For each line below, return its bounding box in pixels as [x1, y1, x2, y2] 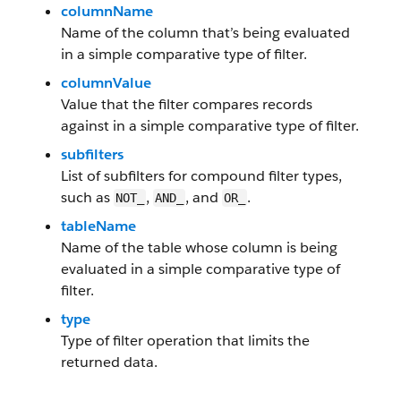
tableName [61, 217, 136, 235]
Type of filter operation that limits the [61, 331, 310, 350]
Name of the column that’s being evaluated [61, 23, 350, 42]
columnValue [61, 73, 151, 92]
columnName [61, 2, 153, 21]
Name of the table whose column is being [61, 238, 337, 257]
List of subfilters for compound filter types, [61, 166, 342, 185]
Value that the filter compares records [61, 95, 312, 114]
